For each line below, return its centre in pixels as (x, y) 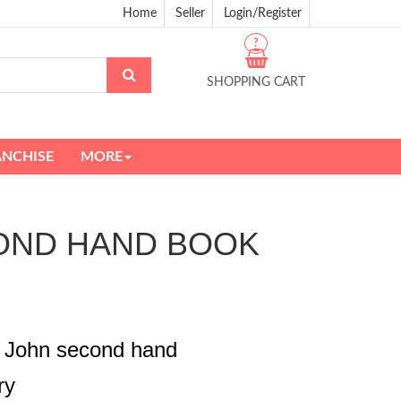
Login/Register (263, 13)
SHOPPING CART (256, 82)
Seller (190, 13)
